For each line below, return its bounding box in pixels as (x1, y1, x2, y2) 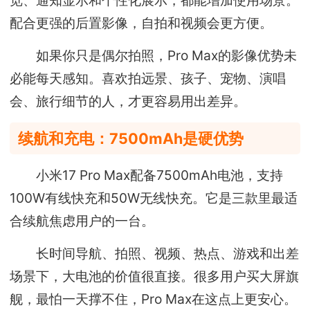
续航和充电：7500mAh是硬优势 (18, 129, 244, 147)
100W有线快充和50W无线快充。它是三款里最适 (10, 190, 298, 206)
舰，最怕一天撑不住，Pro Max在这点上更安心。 (10, 291, 298, 308)
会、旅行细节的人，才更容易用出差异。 (10, 93, 247, 110)
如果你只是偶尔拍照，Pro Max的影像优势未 (10, 47, 298, 64)
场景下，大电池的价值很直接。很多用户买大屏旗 (10, 268, 300, 285)
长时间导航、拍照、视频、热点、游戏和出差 (10, 245, 300, 262)
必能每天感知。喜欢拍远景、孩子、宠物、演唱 (10, 70, 286, 87)
